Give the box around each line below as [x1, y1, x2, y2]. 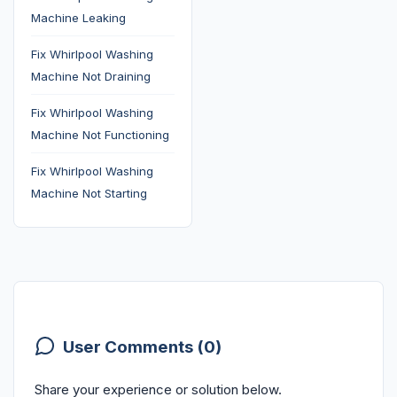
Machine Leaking [30, 11, 126, 26]
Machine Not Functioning [30, 128, 169, 143]
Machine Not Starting [30, 186, 147, 201]
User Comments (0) [62, 337, 222, 358]
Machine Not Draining [30, 69, 151, 84]
